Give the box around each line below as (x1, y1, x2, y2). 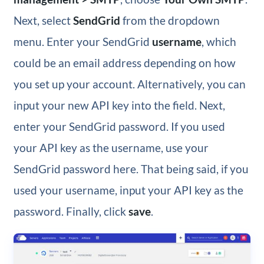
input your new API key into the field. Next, (13, 98, 225, 112)
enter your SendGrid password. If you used (13, 119, 225, 133)
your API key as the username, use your (13, 140, 209, 154)
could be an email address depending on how (13, 55, 236, 70)
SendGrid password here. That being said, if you (13, 161, 249, 176)
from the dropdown (120, 13, 220, 27)
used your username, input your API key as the (13, 183, 243, 197)
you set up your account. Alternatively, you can (13, 77, 246, 91)
